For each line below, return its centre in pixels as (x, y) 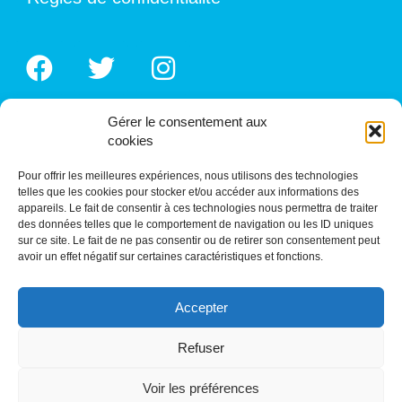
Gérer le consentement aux (188, 122)
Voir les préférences (201, 388)
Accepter (201, 307)
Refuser (201, 347)
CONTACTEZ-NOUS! (159, 373)
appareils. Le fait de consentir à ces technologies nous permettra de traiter (198, 208)
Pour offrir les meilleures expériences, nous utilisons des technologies (188, 176)
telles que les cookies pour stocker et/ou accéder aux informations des (188, 192)
